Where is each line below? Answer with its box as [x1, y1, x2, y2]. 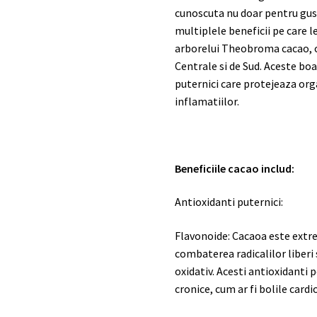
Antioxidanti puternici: [175, 195, 284, 209]
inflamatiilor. [175, 93, 240, 108]
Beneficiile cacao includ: [175, 161, 295, 175]
